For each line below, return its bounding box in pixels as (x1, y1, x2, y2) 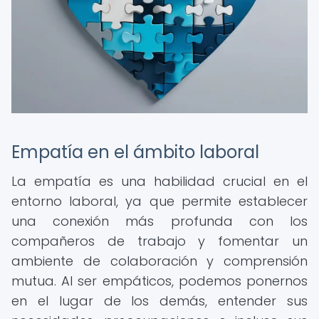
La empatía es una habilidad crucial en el (11, 172, 308, 190)
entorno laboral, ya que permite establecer (11, 192, 308, 210)
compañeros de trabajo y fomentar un (11, 232, 308, 250)
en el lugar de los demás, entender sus (11, 292, 308, 310)
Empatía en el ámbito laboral (11, 140, 259, 164)
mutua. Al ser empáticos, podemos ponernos (11, 272, 308, 290)
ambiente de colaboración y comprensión (11, 252, 308, 270)
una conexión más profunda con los (11, 212, 308, 230)
